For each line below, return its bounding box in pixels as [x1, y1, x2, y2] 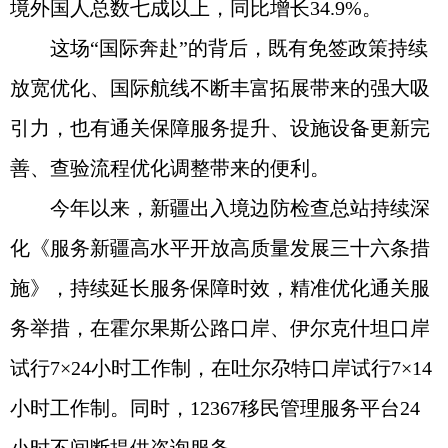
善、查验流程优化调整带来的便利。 [10, 157, 330, 179]
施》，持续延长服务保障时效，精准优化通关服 [10, 277, 430, 299]
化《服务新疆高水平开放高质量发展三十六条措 [10, 237, 430, 259]
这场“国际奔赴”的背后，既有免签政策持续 [50, 37, 428, 59]
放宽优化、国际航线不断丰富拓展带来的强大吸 [10, 77, 430, 99]
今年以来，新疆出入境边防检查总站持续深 [50, 197, 430, 219]
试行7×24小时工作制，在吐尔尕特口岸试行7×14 [10, 357, 432, 379]
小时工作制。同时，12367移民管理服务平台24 [10, 397, 420, 419]
